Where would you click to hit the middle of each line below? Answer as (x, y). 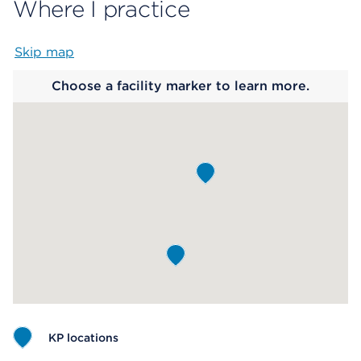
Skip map (44, 52)
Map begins (191, 52)
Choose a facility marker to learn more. (180, 86)
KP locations (83, 338)
